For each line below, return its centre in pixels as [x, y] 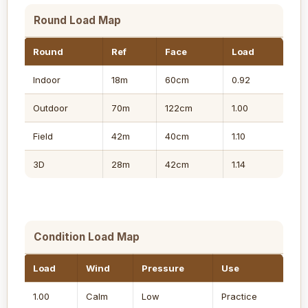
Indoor [47, 80]
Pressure [163, 268]
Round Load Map [77, 21]
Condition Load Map [87, 236]
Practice [239, 296]
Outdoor [51, 108]
